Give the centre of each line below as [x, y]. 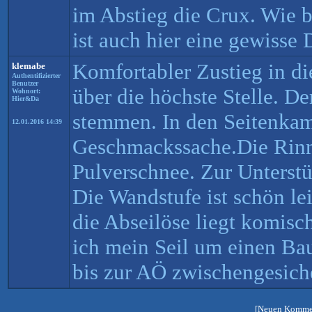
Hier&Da [25, 99]
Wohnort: [26, 91]
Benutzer [25, 83]
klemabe [29, 66]
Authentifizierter [36, 76]
